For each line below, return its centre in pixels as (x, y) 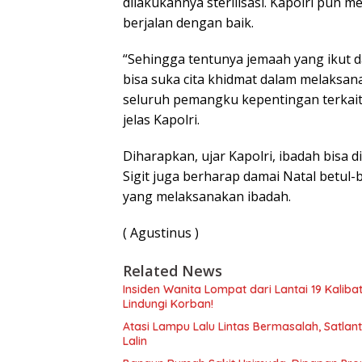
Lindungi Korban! (168, 304)
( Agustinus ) (161, 233)
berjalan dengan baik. (188, 23)
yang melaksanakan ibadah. (207, 196)
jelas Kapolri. (161, 120)
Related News (173, 271)
